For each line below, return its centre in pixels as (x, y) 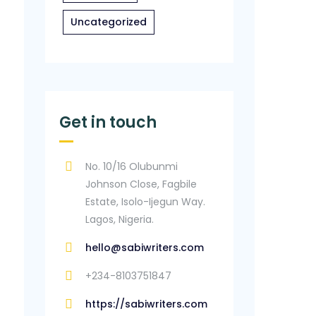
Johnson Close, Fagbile (141, 184)
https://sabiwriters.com (147, 304)
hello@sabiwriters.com (145, 248)
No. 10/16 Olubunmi (132, 166)
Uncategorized (109, 22)
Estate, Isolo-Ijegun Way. (146, 202)
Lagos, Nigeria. (120, 219)
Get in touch (108, 122)
